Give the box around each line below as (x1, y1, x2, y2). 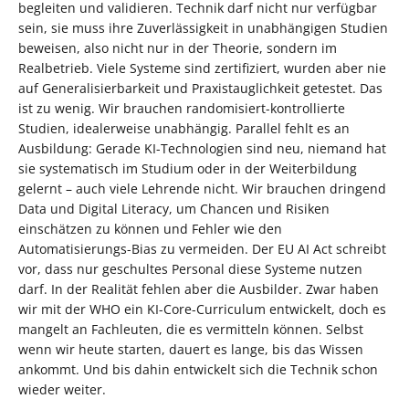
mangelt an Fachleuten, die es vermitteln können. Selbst (18, 320, 363, 338)
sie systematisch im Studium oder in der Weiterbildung (18, 159, 357, 177)
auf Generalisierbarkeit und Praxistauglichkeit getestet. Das (18, 79, 383, 97)
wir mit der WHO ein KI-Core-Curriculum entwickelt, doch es (18, 299, 386, 318)
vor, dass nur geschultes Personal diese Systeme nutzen (18, 259, 362, 278)
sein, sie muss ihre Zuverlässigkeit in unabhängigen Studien (18, 18, 388, 37)
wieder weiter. (18, 380, 106, 398)
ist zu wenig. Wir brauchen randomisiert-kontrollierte (18, 99, 345, 117)
